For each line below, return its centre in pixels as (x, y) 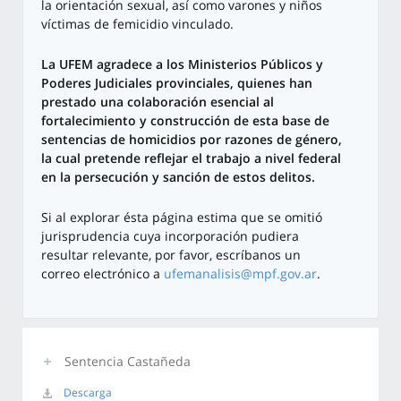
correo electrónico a (102, 274)
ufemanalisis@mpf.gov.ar (240, 274)
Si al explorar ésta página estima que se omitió (182, 218)
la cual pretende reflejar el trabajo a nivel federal (191, 158)
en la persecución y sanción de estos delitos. (178, 177)
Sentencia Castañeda (128, 362)
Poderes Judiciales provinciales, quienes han (177, 83)
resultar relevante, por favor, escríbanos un (171, 255)
